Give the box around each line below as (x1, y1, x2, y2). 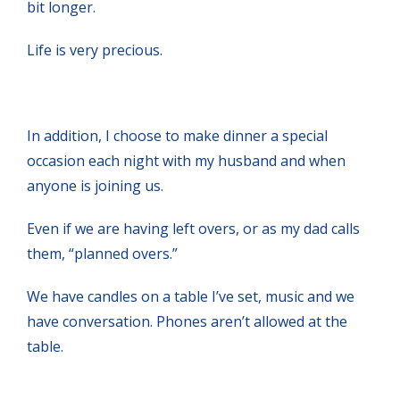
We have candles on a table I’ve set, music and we (27, 286, 354, 306)
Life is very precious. (27, 39, 162, 60)
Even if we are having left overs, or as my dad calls (27, 218, 360, 238)
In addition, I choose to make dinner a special (27, 125, 328, 146)
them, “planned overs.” (27, 243, 178, 263)
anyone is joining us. (27, 175, 163, 196)
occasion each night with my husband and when (27, 150, 346, 171)
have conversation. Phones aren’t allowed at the (27, 311, 347, 331)
